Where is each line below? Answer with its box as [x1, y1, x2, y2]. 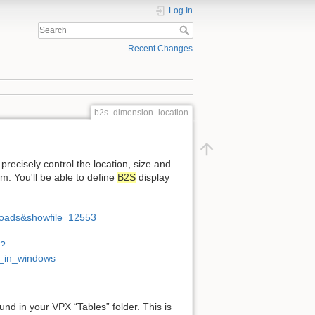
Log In [168, 6, 193, 15]
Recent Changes [127, 44, 193, 54]
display [136, 171, 170, 183]
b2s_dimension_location [94, 107, 189, 117]
